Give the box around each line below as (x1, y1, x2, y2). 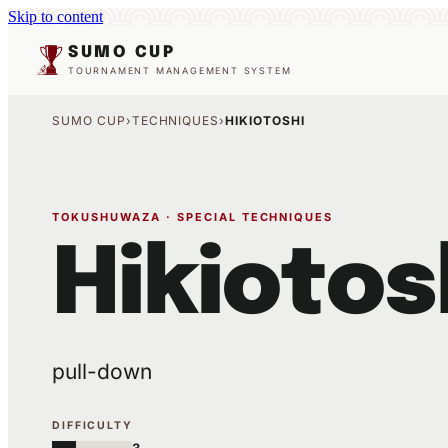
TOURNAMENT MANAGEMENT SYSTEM (68, 64, 292, 76)
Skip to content (8, 8, 103, 25)
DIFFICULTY (52, 419, 133, 432)
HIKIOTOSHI (225, 113, 305, 128)
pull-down (52, 359, 152, 384)
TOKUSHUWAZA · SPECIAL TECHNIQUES (52, 210, 334, 224)
